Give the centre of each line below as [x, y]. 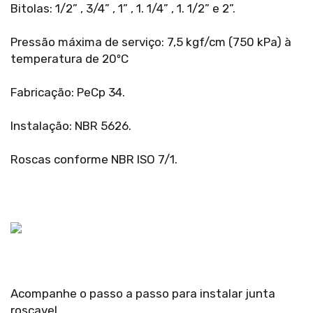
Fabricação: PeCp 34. [68, 93]
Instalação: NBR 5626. [71, 126]
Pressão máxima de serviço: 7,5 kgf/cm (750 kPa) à [151, 42]
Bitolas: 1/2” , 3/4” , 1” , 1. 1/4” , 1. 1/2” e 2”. [123, 9]
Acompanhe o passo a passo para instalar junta [143, 294]
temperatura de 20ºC [70, 59]
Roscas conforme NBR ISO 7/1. [94, 160]
